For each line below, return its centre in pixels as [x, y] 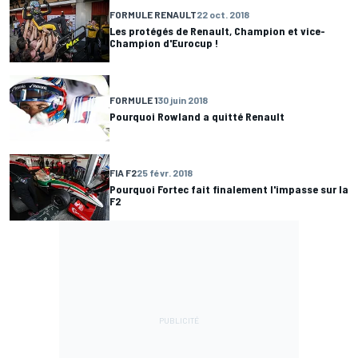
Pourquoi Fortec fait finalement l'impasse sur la [229, 189]
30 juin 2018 [183, 99]
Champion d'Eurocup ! [164, 43]
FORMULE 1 [133, 99]
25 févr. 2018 [165, 173]
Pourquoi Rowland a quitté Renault [197, 116]
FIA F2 [123, 173]
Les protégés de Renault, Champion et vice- [217, 31]
